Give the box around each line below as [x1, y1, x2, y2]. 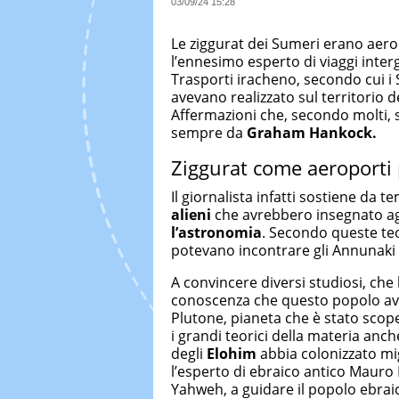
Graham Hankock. [247, 122, 377, 142]
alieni [171, 205, 211, 224]
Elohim [207, 344, 256, 363]
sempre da [171, 122, 247, 142]
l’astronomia [171, 223, 262, 242]
